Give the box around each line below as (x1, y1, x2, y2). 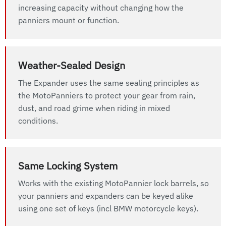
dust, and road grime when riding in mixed (18, 103, 170, 114)
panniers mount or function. (18, 15, 119, 26)
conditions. (18, 116, 58, 126)
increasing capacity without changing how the (18, 3, 184, 13)
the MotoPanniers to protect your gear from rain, (18, 90, 195, 101)
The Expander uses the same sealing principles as (18, 78, 199, 88)
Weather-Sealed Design (18, 59, 125, 73)
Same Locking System (18, 159, 118, 173)
